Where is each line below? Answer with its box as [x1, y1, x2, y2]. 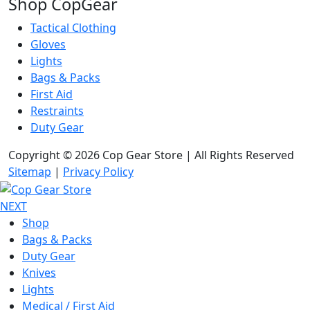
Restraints [30, 102, 84, 118]
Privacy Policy [63, 163, 134, 179]
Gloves [30, 36, 66, 52]
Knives [22, 264, 56, 280]
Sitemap [8, 163, 51, 179]
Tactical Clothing [30, 19, 116, 35]
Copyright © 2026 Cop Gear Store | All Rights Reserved [8, 147, 294, 163]
